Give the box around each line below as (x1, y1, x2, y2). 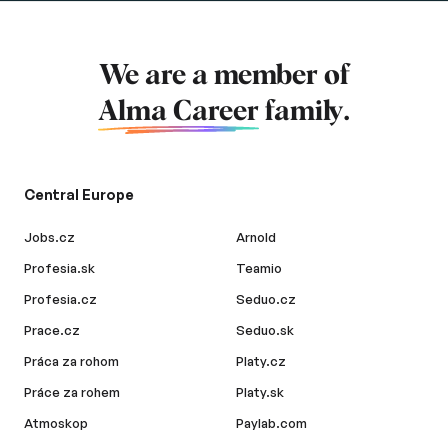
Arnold (236, 229, 276, 246)
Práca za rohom (24, 353, 119, 370)
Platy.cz (236, 353, 286, 370)
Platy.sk (236, 384, 284, 401)
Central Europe (24, 186, 134, 204)
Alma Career (98, 98, 259, 127)
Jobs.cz (24, 229, 75, 246)
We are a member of (98, 62, 350, 91)
